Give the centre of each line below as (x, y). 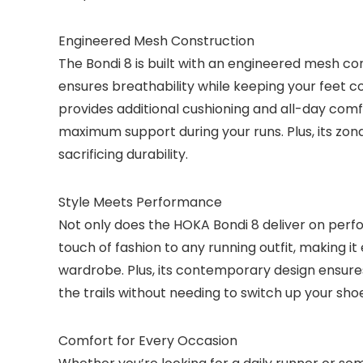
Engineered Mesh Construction (156, 41)
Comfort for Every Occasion (148, 341)
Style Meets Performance (140, 203)
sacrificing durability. (123, 155)
